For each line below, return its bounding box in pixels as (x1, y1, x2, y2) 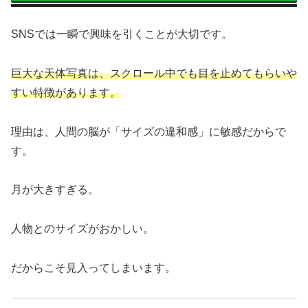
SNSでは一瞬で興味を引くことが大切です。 (11, 28, 232, 41)
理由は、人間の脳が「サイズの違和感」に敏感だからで (11, 125, 286, 137)
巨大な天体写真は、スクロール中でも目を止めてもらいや (11, 67, 297, 79)
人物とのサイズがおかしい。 (11, 223, 154, 235)
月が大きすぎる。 (11, 184, 99, 196)
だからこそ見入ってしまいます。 (11, 262, 176, 274)
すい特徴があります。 (11, 86, 121, 98)
